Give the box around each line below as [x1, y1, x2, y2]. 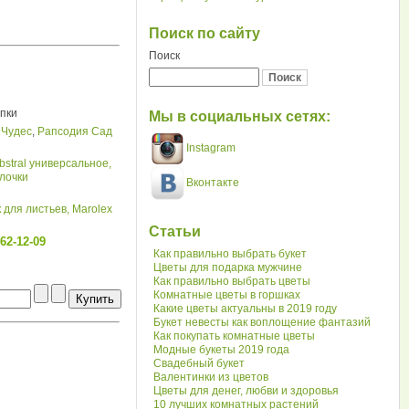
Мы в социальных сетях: [149, 109, 331, 124]
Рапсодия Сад [37, 125, 113, 138]
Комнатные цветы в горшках [153, 288, 301, 301]
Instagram [184, 141, 236, 154]
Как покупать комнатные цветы [153, 330, 316, 342]
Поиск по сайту [149, 26, 261, 41]
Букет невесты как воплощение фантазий [153, 316, 372, 329]
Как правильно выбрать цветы [153, 275, 311, 288]
